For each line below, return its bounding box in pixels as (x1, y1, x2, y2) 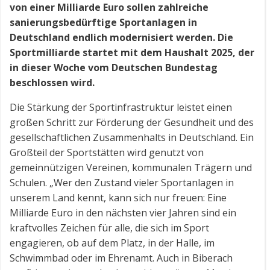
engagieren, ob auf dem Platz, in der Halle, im (10, 236, 215, 250)
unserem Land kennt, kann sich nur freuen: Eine (10, 191, 227, 204)
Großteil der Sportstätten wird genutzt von (10, 146, 204, 159)
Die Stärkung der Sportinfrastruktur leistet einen (10, 101, 232, 114)
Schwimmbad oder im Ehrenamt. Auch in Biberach (10, 251, 233, 265)
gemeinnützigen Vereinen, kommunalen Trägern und (10, 161, 252, 174)
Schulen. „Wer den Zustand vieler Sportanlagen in (10, 176, 234, 189)
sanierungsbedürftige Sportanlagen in (10, 16, 197, 29)
